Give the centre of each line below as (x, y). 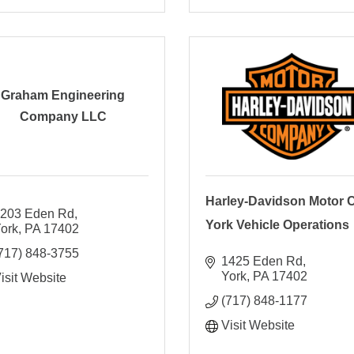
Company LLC (63, 117)
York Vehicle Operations (277, 224)
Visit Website (258, 325)
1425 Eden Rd (262, 261)
